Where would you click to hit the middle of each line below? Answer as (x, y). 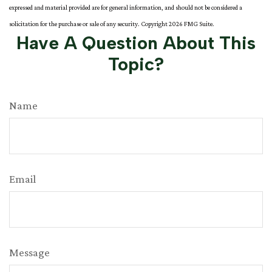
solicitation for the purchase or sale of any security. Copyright (89, 23)
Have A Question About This (136, 42)
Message (29, 252)
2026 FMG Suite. (192, 23)
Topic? (136, 64)
